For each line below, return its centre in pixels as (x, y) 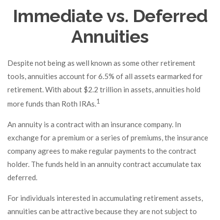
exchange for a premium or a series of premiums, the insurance (108, 137)
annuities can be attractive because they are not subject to (102, 211)
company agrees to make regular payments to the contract (102, 151)
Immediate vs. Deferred (110, 16)
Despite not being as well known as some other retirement (101, 63)
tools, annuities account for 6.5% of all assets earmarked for (105, 76)
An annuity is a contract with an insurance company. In (94, 124)
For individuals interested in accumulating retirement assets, (105, 198)
